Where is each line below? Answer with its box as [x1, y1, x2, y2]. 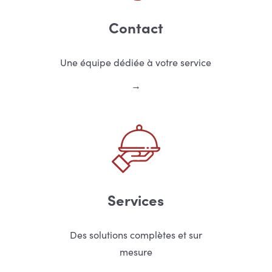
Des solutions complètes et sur [69, 228, 202, 242]
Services [107, 189, 165, 210]
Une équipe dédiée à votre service [60, 56, 212, 69]
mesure [119, 245, 152, 259]
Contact [108, 17, 163, 38]
